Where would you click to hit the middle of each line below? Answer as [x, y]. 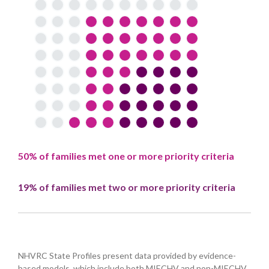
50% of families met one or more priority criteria [126, 156]
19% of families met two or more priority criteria [127, 187]
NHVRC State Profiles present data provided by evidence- [127, 255]
